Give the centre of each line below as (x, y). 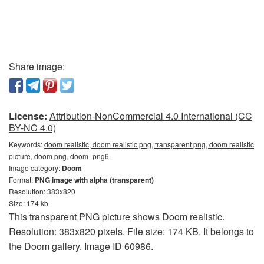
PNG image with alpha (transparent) (94, 180)
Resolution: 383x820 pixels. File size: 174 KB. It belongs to (131, 231)
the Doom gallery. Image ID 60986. (81, 246)
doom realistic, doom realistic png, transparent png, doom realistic (149, 144)
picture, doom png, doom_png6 (59, 156)
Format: (22, 179)
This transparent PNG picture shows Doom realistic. (117, 217)
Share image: (37, 66)
